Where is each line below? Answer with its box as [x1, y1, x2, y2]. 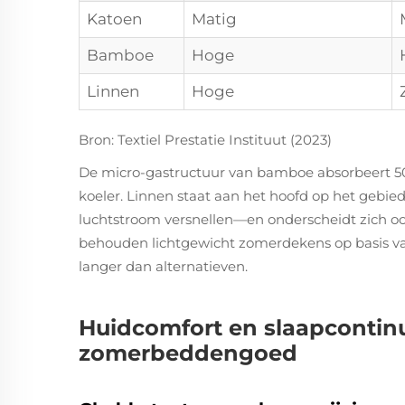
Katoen [87, 10, 142, 28]
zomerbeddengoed [79, 340, 297, 366]
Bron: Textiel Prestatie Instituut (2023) [79, 131, 332, 148]
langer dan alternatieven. [79, 258, 248, 275]
